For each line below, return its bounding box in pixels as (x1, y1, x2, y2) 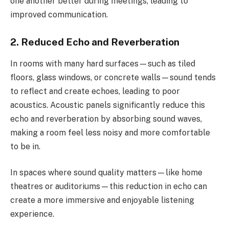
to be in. (10, 141, 40, 151)
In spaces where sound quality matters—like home (10, 168, 202, 178)
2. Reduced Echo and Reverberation (10, 36, 179, 48)
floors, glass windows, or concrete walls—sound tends (10, 72, 216, 82)
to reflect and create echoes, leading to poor (10, 86, 180, 96)
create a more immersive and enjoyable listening (10, 195, 194, 205)
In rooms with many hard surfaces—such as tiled (10, 58, 195, 68)
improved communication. (10, 10, 108, 20)
